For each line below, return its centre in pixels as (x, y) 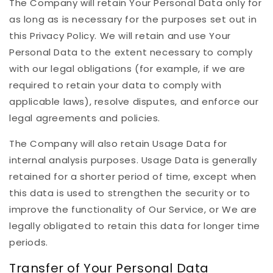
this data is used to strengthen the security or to (130, 193)
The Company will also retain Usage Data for (118, 143)
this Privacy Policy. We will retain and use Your (120, 35)
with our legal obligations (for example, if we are (128, 68)
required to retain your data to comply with (115, 85)
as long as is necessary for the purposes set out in (133, 19)
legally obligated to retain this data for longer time (135, 225)
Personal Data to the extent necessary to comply (131, 52)
